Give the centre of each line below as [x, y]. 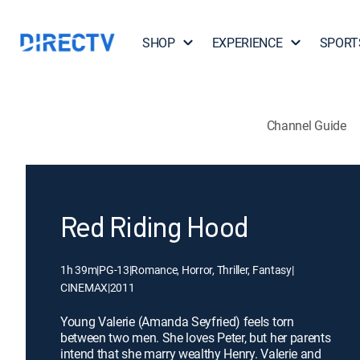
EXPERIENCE [247, 43]
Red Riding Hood [154, 230]
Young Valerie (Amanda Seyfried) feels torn [177, 321]
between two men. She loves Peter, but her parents [196, 337]
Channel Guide [306, 125]
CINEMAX [84, 287]
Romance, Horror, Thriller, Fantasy [211, 270]
